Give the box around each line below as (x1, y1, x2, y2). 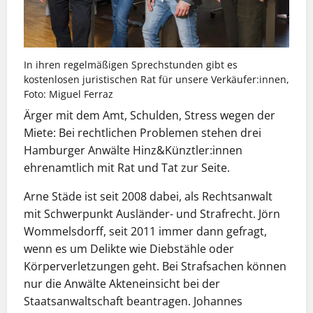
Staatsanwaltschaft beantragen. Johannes (24, 293, 242, 310)
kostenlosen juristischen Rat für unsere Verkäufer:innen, (24, 72, 289, 86)
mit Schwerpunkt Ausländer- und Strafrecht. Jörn (24, 206, 280, 222)
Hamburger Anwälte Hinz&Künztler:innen (24, 143, 242, 159)
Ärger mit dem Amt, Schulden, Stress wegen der (24, 108, 275, 124)
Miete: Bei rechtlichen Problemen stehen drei (24, 125, 261, 141)
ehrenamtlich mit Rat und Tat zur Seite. (24, 160, 230, 176)
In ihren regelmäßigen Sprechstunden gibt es (24, 57, 238, 71)
